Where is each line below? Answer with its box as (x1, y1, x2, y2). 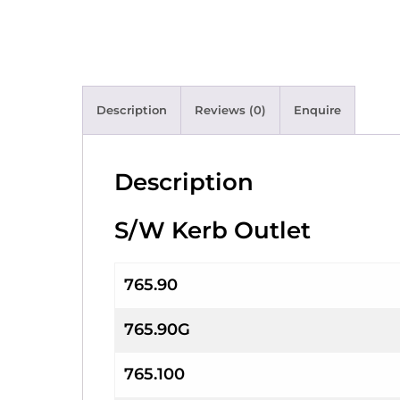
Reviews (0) (195, 103, 266, 117)
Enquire (294, 103, 341, 117)
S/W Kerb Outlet (114, 216, 311, 245)
